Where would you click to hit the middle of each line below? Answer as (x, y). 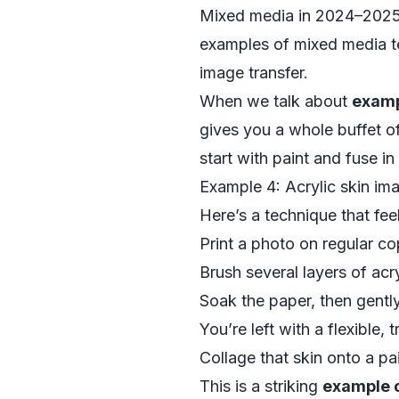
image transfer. (254, 73)
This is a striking (261, 386)
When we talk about (276, 101)
